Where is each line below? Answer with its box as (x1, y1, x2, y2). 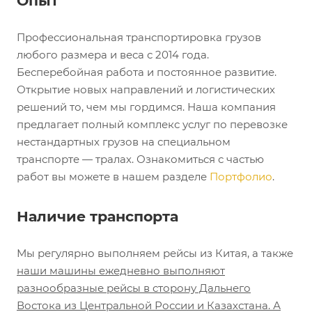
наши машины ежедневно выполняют (17, 263, 225, 277)
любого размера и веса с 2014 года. (17, 47, 209, 61)
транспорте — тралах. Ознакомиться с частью (17, 152, 264, 166)
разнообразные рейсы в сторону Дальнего (17, 281, 251, 295)
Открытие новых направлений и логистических (17, 82, 275, 96)
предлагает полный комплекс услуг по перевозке (17, 117, 288, 131)
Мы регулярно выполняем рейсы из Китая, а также (17, 246, 293, 260)
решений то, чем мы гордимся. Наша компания (17, 100, 276, 114)
